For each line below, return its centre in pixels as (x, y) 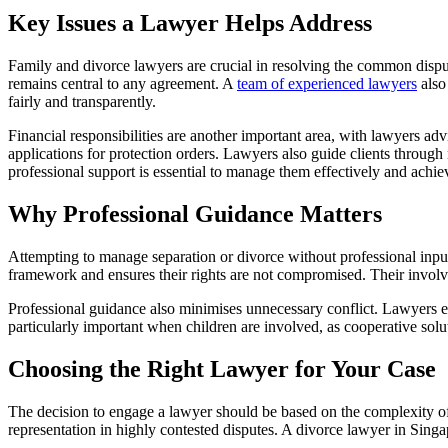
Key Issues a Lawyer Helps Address (190, 23)
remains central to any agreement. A (122, 84)
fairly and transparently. (82, 102)
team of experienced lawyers (327, 84)
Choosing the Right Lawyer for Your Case (222, 368)
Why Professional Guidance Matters (195, 213)
